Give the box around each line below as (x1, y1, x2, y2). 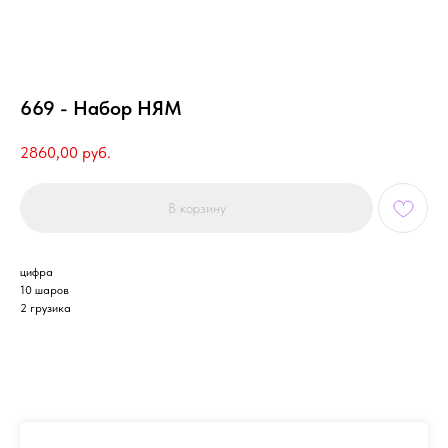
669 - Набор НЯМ (20, 96, 182, 120)
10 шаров (20, 282, 69, 297)
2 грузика (20, 300, 71, 315)
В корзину (167, 199, 226, 216)
